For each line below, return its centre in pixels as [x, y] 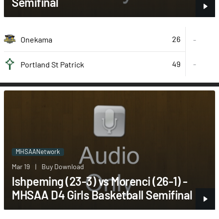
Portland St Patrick [52, 64]
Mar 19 [21, 166]
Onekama [36, 39]
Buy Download [63, 166]
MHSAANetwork [38, 151]
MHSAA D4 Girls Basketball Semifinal [102, 195]
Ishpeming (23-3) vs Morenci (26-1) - [99, 181]
